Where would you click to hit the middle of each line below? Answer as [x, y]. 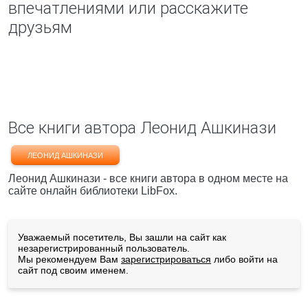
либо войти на [244, 259]
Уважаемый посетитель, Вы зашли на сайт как [122, 237]
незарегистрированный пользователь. [104, 248]
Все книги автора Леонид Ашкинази [142, 128]
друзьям [40, 27]
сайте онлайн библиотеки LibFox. [93, 191]
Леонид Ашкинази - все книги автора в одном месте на [148, 178]
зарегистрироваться [166, 259]
